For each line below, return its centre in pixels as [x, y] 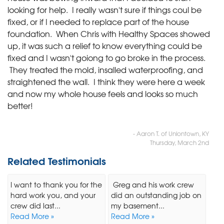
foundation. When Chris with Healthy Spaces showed [109, 33]
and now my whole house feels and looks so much [103, 93]
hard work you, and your [53, 195]
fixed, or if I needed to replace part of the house [98, 21]
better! [20, 105]
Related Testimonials [57, 160]
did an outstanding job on [156, 195]
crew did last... [35, 205]
